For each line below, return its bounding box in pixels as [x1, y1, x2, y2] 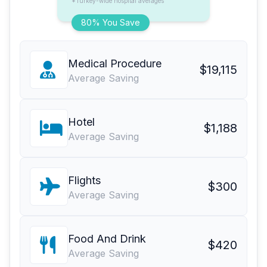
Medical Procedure [68, 57, 162, 70]
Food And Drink [68, 232, 146, 246]
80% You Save [81, 17, 140, 28]
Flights [68, 174, 101, 187]
